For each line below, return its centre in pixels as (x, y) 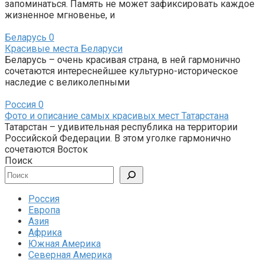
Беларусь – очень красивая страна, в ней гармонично (123, 60)
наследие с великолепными (67, 82)
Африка (45, 233)
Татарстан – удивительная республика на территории (121, 127)
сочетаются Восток (46, 150)
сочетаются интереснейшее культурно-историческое (121, 71)
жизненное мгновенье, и (60, 15)
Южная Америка (65, 244)
